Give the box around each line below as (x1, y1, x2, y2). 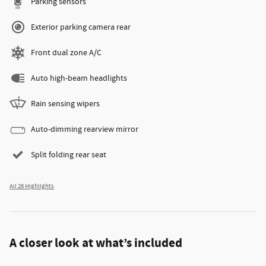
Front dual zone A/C (31, 47, 102, 58)
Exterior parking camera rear (31, 21, 131, 33)
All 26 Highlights (9, 182, 54, 191)
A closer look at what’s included (9, 235, 182, 252)
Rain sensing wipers (31, 98, 100, 109)
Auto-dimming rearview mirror (31, 123, 138, 135)
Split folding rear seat (31, 149, 106, 160)
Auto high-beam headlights (31, 72, 127, 84)
